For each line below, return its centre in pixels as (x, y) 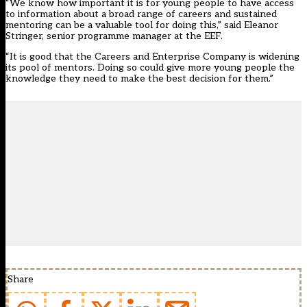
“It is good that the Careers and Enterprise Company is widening (152, 57)
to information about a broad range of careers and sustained (141, 14)
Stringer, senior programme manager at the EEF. (114, 36)
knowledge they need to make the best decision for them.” (139, 79)
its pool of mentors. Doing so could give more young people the (150, 68)
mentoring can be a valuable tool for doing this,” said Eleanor (142, 25)
